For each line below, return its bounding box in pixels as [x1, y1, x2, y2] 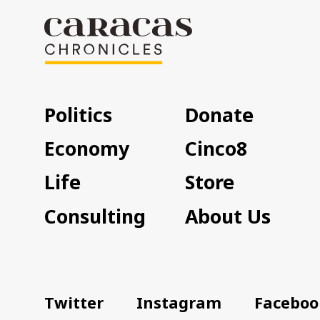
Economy [44, 134, 130, 161]
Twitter [44, 291, 104, 313]
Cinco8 [185, 134, 248, 161]
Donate [185, 101, 254, 128]
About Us [185, 202, 271, 229]
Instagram [136, 291, 222, 313]
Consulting [44, 202, 146, 229]
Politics [44, 101, 113, 128]
